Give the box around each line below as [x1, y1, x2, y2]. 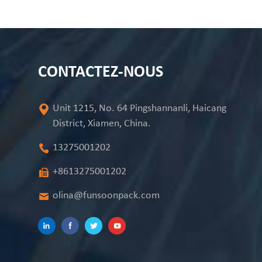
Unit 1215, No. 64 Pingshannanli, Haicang [53, 101, 227, 114]
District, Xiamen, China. [53, 116, 151, 129]
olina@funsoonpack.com [53, 188, 160, 201]
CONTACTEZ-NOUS [38, 60, 164, 81]
